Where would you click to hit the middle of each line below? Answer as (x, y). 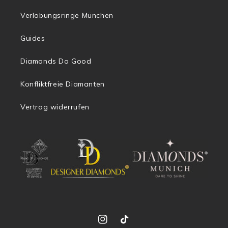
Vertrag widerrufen (55, 107)
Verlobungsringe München (67, 16)
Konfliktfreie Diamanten (63, 84)
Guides (33, 38)
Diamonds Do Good (56, 61)
